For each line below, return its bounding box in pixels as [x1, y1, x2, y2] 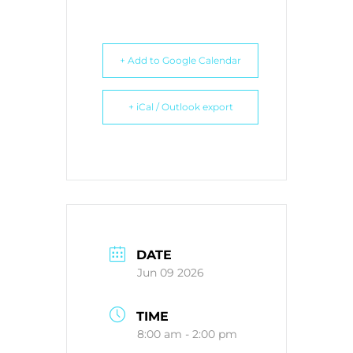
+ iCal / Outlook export [128, 100, 233, 113]
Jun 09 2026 [137, 266, 204, 281]
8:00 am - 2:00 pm [137, 326, 237, 341]
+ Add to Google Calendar [120, 54, 241, 66]
